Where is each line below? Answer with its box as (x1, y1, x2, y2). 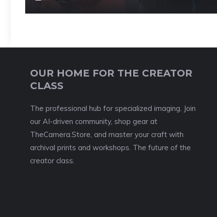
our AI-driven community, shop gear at (30, 116, 157, 126)
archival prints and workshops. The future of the (30, 142, 191, 152)
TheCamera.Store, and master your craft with (30, 129, 184, 139)
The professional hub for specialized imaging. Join (30, 103, 196, 113)
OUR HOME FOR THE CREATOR (30, 67, 192, 79)
